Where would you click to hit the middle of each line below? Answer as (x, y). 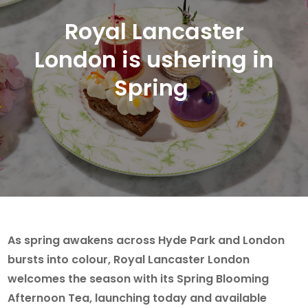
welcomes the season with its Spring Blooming (139, 278)
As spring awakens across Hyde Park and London (146, 240)
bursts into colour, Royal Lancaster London (129, 259)
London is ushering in (154, 59)
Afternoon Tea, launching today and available (137, 298)
